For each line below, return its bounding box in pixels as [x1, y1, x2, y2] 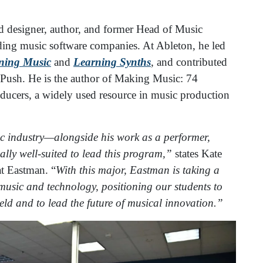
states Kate [172, 147, 222, 160]
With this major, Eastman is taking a [56, 164, 220, 177]
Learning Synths [73, 56, 151, 69]
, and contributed [151, 56, 227, 69]
